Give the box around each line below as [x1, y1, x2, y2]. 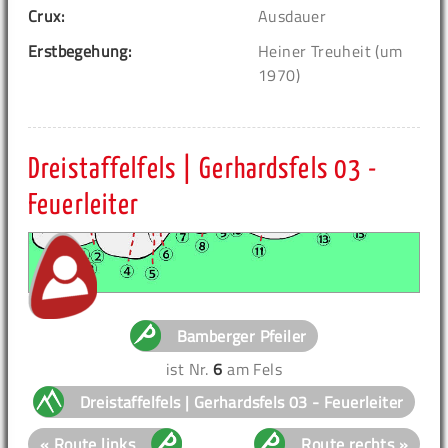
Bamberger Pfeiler [176, 323, 307, 348]
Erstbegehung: [28, 38, 132, 63]
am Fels [222, 356, 282, 381]
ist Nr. [166, 356, 214, 381]
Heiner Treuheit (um [258, 38, 403, 63]
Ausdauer [258, 3, 327, 28]
